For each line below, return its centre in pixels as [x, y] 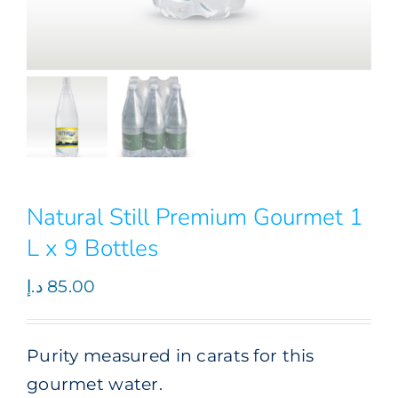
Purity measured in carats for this [171, 355]
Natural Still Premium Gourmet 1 [195, 217]
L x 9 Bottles [93, 248]
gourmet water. [95, 384]
